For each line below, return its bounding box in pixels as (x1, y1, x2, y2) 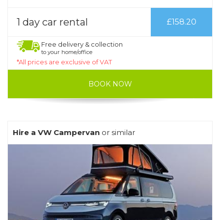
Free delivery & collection (41, 40, 123, 48)
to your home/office (41, 48, 92, 55)
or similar (100, 127, 135, 137)
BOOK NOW (88, 79, 132, 88)
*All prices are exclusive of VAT (17, 57, 112, 66)
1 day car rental (17, 16, 88, 28)
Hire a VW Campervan (13, 127, 100, 137)
